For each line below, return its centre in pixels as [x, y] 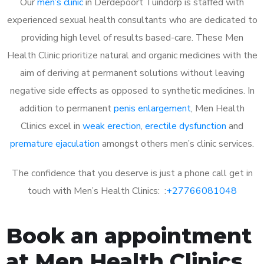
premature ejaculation [55, 143]
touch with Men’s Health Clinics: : [97, 191]
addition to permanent [67, 108]
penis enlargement [152, 108]
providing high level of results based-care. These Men [132, 37]
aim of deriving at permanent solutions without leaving [132, 73]
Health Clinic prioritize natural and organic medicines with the [132, 55]
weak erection [112, 126]
